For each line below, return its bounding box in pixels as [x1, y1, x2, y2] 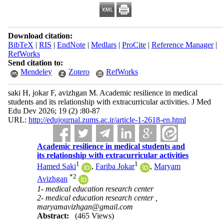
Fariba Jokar [95, 162, 135, 171]
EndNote [56, 40, 85, 49]
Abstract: [37, 211, 69, 220]
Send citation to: [7, 58, 63, 67]
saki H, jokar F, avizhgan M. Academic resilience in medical [7, 88, 197, 97]
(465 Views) [75, 211, 114, 220]
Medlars [90, 40, 116, 49]
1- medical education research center [37, 184, 154, 193]
